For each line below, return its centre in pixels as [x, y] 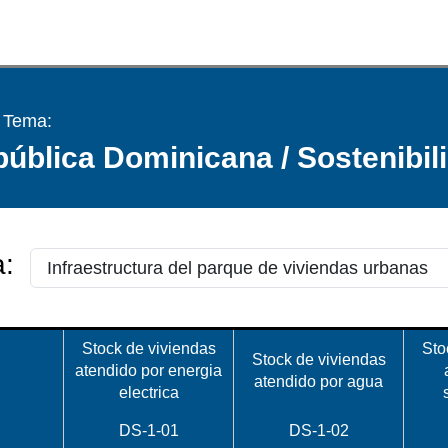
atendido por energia [148, 370]
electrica [148, 392]
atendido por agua [318, 381]
